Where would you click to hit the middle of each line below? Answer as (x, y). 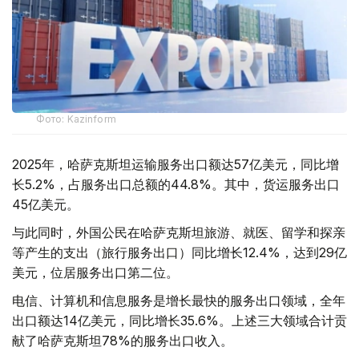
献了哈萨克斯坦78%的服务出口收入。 (123, 341)
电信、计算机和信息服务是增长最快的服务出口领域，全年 (179, 301)
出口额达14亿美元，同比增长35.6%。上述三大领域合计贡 (179, 321)
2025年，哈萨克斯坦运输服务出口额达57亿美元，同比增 (175, 165)
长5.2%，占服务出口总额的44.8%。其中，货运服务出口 (176, 185)
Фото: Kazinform (76, 119)
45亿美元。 (46, 205)
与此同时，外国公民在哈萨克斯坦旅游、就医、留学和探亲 (179, 233)
